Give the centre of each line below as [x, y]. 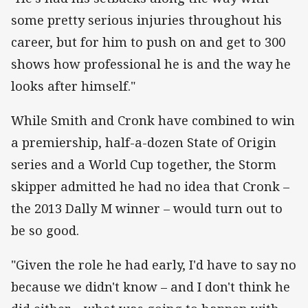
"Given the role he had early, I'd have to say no [154, 265]
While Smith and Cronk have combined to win [153, 120]
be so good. [47, 230]
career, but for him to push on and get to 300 [148, 42]
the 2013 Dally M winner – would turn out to [147, 208]
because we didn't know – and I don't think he [151, 287]
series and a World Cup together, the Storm [144, 164]
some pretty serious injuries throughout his [146, 20]
